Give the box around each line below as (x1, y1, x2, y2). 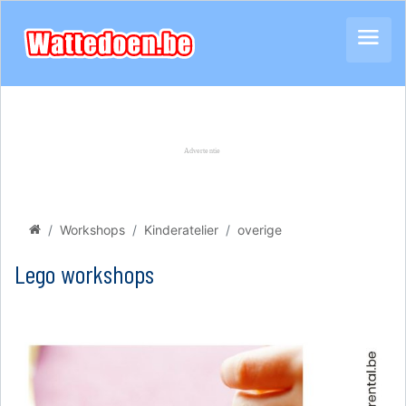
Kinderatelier (144, 222, 218, 237)
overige (237, 222, 282, 237)
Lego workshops (14, 258, 154, 289)
